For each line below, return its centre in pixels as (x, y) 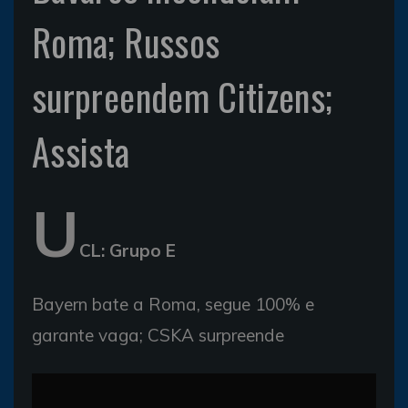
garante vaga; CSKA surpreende (158, 335)
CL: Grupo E (127, 250)
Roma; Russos (126, 42)
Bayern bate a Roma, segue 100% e (173, 304)
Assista (81, 151)
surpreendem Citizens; (183, 97)
